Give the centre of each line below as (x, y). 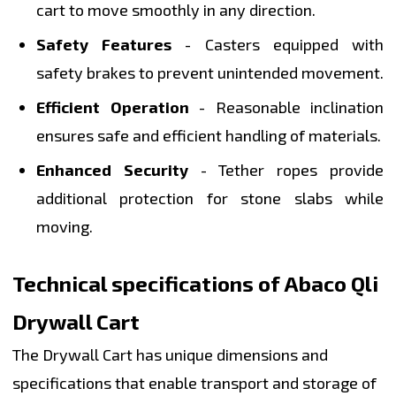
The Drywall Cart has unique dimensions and (170, 355)
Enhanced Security (112, 170)
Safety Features (104, 45)
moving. (65, 227)
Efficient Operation (113, 107)
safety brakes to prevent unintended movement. (210, 73)
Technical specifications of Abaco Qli (195, 284)
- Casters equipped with (278, 45)
